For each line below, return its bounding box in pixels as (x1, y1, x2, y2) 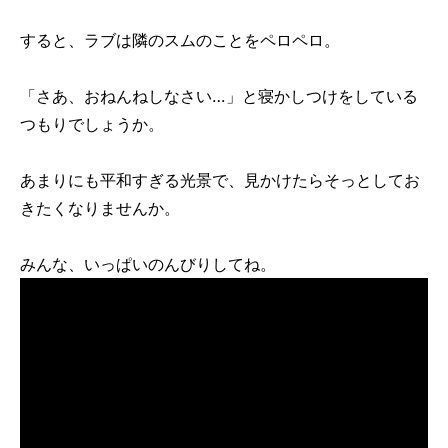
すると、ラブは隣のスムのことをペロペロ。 (20, 29, 340, 50)
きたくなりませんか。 (20, 197, 180, 218)
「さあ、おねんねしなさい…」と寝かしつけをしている (20, 85, 418, 106)
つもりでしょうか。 (20, 113, 164, 134)
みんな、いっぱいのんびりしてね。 (20, 253, 276, 274)
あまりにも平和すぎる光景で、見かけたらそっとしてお (20, 169, 420, 190)
